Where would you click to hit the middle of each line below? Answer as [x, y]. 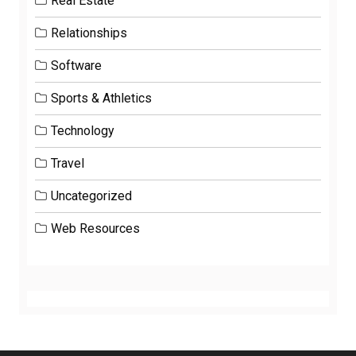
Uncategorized [91, 196]
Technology [83, 131]
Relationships [89, 33]
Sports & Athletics [101, 99]
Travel [68, 164]
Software [76, 66]
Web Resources [95, 229]
